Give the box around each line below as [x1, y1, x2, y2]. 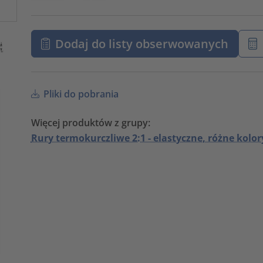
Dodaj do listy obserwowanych [55, 35, 229, 52]
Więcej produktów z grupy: [31, 116, 150, 130]
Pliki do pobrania [41, 87, 119, 101]
